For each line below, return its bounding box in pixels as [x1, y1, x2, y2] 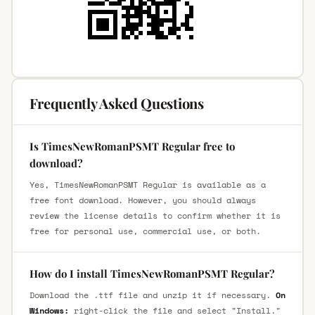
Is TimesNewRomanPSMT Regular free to [29, 139, 235, 153]
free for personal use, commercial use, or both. [29, 224, 261, 237]
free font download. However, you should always [29, 193, 256, 206]
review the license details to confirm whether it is [29, 209, 281, 221]
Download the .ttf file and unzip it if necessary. [29, 288, 276, 301]
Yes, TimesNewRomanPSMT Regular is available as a [29, 178, 266, 191]
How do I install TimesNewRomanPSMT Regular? [29, 266, 275, 281]
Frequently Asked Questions [29, 93, 204, 112]
